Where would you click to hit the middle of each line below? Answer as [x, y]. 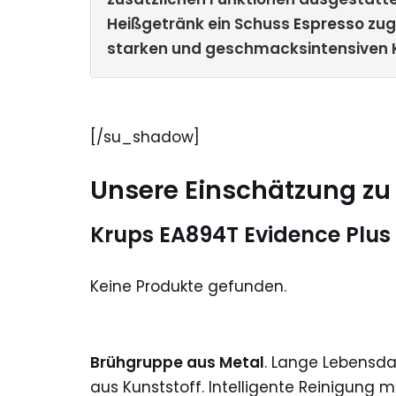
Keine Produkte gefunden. [188, 287]
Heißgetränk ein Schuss [200, 23]
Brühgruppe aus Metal [177, 363]
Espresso [329, 23]
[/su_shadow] [145, 137]
